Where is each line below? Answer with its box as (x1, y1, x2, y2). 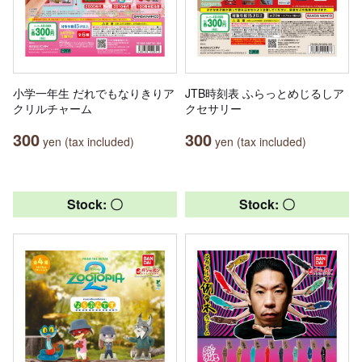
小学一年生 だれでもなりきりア (13, 84, 175, 101)
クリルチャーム (13, 99, 92, 116)
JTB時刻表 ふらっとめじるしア (185, 84, 344, 101)
